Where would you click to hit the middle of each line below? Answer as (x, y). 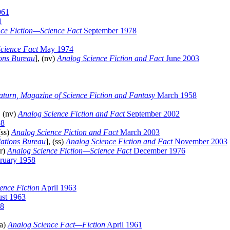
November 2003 (200, 142)
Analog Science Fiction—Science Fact (69, 151)
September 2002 (152, 114)
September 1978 (109, 31)
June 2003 (181, 59)
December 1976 (158, 151)
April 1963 (58, 188)
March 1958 (176, 95)
